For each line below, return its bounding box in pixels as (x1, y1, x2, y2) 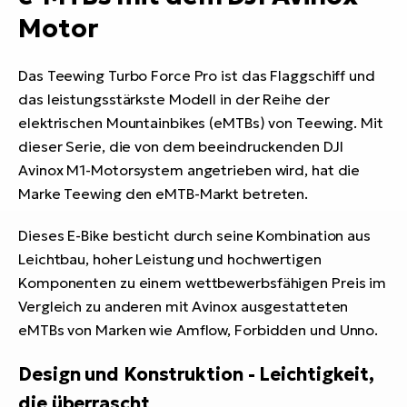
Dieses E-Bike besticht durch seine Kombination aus (18, 226, 371, 245)
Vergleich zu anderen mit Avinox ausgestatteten (18, 297, 349, 316)
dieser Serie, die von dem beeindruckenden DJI (18, 137, 343, 156)
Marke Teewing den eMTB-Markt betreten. (18, 184, 309, 203)
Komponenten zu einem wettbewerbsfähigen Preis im (18, 273, 387, 293)
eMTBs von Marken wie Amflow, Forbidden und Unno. (18, 321, 379, 340)
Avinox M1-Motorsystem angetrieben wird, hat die (18, 161, 361, 180)
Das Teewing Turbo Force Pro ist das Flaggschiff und (18, 66, 375, 85)
